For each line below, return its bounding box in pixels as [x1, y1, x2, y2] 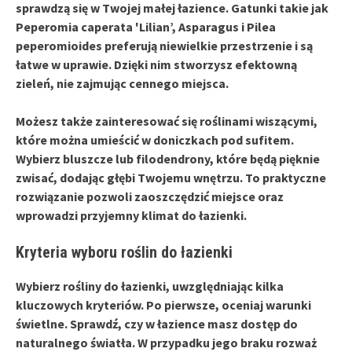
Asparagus [178, 18, 239, 35]
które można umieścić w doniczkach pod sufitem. [16, 131, 294, 148]
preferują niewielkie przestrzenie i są [102, 37, 313, 53]
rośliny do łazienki [63, 277, 166, 294]
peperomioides [16, 37, 102, 53]
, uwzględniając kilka [166, 277, 284, 294]
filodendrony [136, 150, 210, 167]
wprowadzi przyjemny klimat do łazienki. [16, 207, 247, 223]
